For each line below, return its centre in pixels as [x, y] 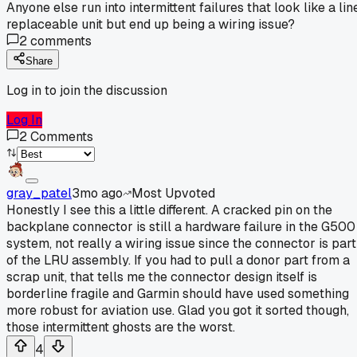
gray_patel [39, 193]
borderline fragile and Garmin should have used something [178, 293]
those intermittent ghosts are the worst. [121, 327]
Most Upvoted [173, 193]
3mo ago [97, 193]
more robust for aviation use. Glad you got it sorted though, [178, 310]
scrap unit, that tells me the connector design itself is [162, 277]
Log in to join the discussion [87, 90]
